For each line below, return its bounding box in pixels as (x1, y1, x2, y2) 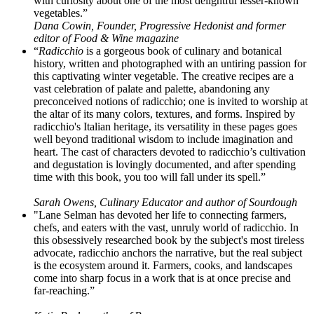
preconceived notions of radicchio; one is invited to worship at (34, 95, 308, 107)
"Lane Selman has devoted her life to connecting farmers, (34, 208, 287, 221)
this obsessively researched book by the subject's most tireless (34, 233, 304, 246)
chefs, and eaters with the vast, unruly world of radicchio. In (34, 221, 299, 233)
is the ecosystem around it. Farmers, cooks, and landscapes (34, 259, 292, 271)
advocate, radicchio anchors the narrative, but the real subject (34, 246, 302, 259)
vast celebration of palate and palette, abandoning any (34, 82, 270, 95)
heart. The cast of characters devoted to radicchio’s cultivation (34, 145, 306, 158)
